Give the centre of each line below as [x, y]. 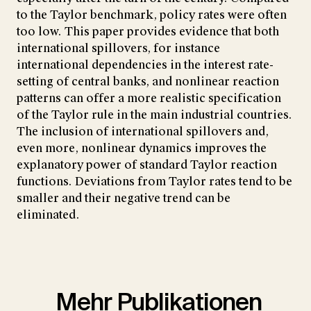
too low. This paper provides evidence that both [148, 31]
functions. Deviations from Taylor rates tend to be [154, 181]
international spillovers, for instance [118, 48]
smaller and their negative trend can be [124, 198]
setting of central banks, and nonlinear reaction [148, 81]
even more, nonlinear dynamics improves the [142, 148]
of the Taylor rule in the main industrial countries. [154, 115]
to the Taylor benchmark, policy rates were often [152, 15]
